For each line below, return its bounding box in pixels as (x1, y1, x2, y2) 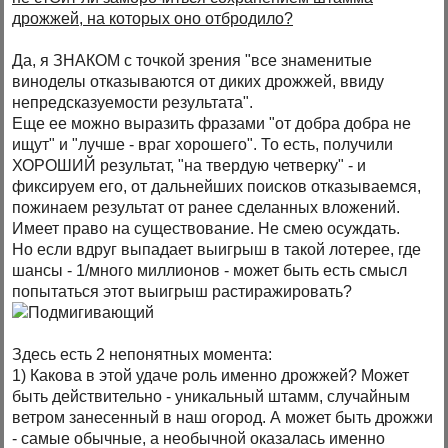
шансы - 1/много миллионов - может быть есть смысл (12, 262, 408, 280)
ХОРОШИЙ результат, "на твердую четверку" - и (12, 157, 367, 175)
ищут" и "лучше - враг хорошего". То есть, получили (12, 136, 394, 154)
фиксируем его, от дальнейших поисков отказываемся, (12, 178, 422, 196)
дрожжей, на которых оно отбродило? (12, 10, 294, 28)
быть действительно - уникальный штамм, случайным (12, 388, 411, 406)
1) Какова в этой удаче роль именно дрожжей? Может (12, 367, 410, 385)
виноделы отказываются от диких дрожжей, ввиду (12, 73, 385, 91)
